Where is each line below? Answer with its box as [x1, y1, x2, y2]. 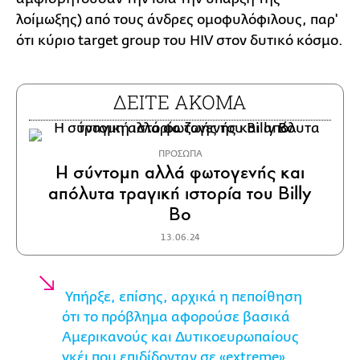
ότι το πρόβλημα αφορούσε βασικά [62, 309, 290, 325]
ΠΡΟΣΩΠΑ [157, 148, 202, 159]
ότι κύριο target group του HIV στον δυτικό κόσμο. [16, 32, 343, 48]
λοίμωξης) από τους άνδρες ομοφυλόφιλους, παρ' [16, 11, 337, 27]
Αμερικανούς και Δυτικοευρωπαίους [62, 329, 299, 345]
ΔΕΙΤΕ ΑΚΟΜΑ [113, 88, 247, 115]
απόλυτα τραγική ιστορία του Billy [47, 181, 312, 205]
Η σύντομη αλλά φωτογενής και [55, 160, 305, 184]
